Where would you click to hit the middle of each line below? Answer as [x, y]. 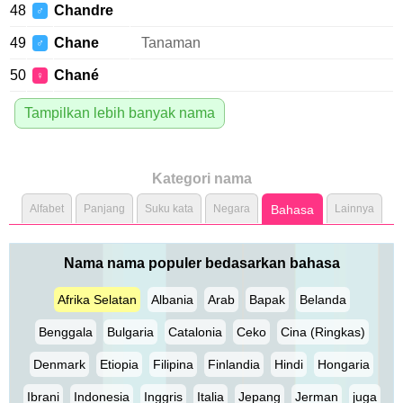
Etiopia [119, 364]
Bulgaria [130, 332]
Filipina [173, 364]
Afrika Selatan [97, 300]
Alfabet [46, 209]
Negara [231, 209]
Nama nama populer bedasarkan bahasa [201, 263]
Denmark [59, 364]
